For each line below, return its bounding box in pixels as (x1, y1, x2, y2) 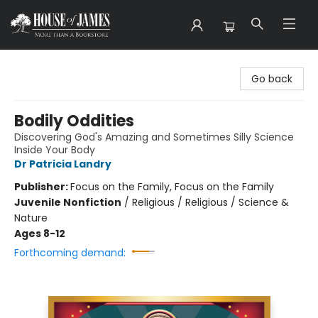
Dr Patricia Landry (14, 157, 111, 171)
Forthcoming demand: (14, 246, 126, 260)
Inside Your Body (14, 143, 95, 157)
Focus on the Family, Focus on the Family (70, 180, 274, 194)
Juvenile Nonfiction (14, 195, 121, 209)
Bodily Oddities (14, 110, 134, 132)
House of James (11, 56, 91, 70)
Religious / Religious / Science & (132, 195, 289, 209)
